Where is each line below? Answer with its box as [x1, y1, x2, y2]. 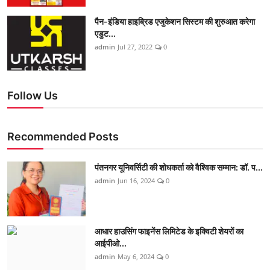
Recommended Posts [7, 130, 119, 143]
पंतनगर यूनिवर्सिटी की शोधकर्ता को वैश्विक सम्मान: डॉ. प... [95, 162, 263, 173]
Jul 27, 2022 [118, 42, 152, 52]
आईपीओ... [95, 238, 127, 249]
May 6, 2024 [118, 252, 154, 262]
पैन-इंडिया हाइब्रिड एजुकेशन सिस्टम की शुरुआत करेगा [95, 16, 255, 27]
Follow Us [7, 89, 58, 102]
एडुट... [95, 28, 116, 39]
